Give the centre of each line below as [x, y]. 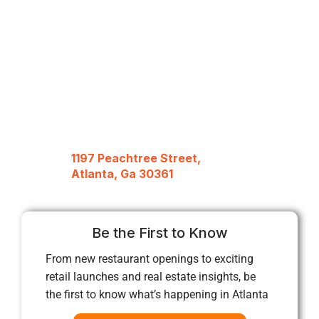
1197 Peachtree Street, [136, 158]
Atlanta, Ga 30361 [122, 173]
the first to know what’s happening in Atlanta [157, 295]
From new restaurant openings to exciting [150, 259]
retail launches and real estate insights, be [151, 277]
